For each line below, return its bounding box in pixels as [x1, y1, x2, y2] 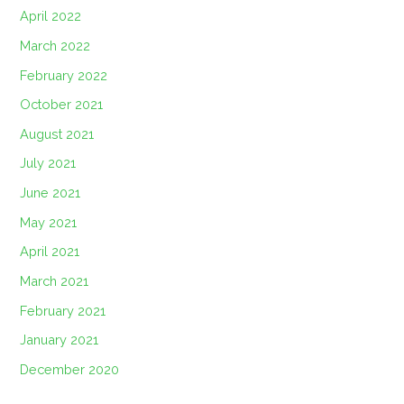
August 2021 [20, 125, 95, 142]
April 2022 [20, 8, 82, 24]
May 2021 [20, 214, 78, 230]
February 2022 [20, 67, 108, 83]
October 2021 [20, 96, 104, 113]
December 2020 [20, 361, 120, 377]
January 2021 [20, 332, 99, 348]
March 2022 [20, 37, 91, 53]
